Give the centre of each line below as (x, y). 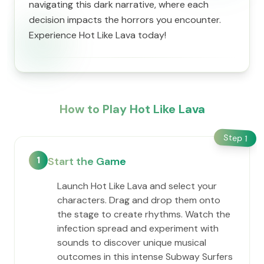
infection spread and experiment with (138, 228)
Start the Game (87, 161)
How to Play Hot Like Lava (132, 109)
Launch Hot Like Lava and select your (137, 186)
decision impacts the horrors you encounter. (125, 20)
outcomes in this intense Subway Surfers (145, 257)
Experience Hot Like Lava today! (98, 35)
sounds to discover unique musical (132, 242)
